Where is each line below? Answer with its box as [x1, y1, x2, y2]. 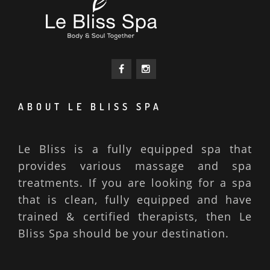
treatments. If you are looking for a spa [18, 175, 252, 190]
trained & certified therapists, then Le [18, 209, 252, 224]
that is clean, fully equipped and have [18, 192, 252, 207]
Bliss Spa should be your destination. [18, 225, 229, 240]
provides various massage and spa [18, 158, 252, 173]
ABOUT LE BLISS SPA [18, 100, 162, 113]
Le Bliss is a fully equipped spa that [18, 141, 252, 156]
